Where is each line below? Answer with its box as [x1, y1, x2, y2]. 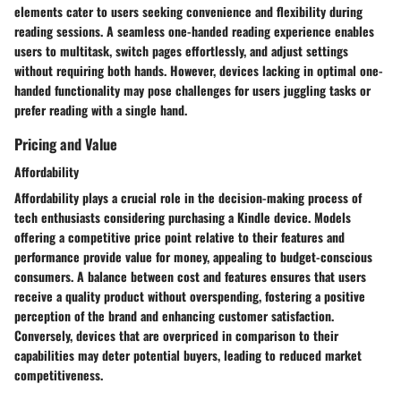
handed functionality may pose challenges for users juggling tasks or [14, 80, 371, 99]
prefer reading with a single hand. [14, 99, 187, 119]
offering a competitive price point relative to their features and [14, 226, 345, 246]
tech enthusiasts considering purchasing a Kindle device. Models [14, 207, 351, 226]
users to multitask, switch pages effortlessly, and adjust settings [14, 40, 348, 60]
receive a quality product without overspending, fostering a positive [14, 286, 365, 305]
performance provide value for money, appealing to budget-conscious [14, 246, 372, 266]
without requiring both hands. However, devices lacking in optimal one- [14, 60, 383, 80]
